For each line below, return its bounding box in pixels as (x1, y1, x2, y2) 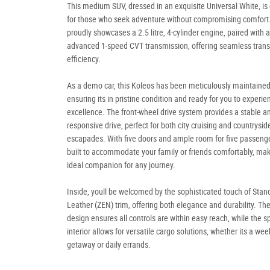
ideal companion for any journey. (67, 160, 175, 170)
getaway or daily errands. (67, 240, 151, 250)
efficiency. (67, 54, 102, 64)
